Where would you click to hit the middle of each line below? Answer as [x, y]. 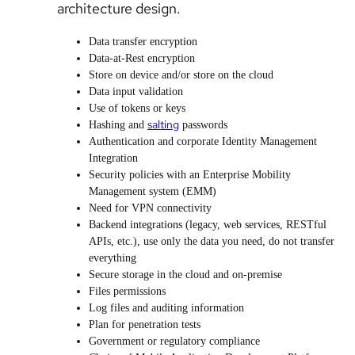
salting [163, 124]
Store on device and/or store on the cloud [181, 75]
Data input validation [136, 92]
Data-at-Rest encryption [142, 58]
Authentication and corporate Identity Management [203, 141]
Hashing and [118, 125]
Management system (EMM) [153, 191]
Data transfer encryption [143, 42]
